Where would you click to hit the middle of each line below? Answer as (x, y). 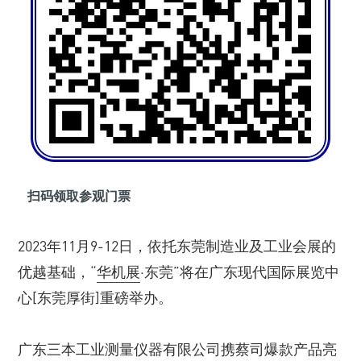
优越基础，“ (57, 272)
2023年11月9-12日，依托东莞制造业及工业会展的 (177, 246)
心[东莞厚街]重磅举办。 (95, 297)
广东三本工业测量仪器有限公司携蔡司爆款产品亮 (177, 349)
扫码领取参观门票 (79, 196)
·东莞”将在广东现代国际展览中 (240, 272)
